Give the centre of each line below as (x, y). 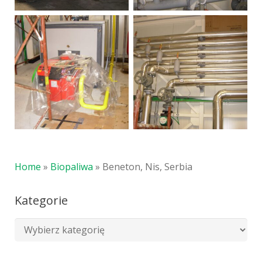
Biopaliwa (72, 167)
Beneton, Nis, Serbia (147, 167)
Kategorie (41, 200)
